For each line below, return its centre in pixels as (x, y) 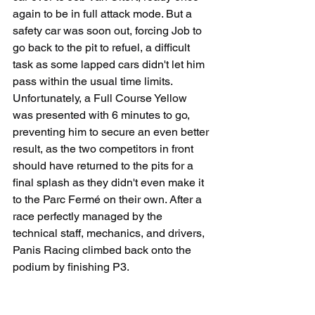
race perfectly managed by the (89, 216)
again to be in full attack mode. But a (104, 14)
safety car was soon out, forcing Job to (109, 31)
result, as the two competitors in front (104, 149)
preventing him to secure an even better (112, 132)
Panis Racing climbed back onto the (103, 250)
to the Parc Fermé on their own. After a (109, 199)
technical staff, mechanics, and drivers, (110, 233)
